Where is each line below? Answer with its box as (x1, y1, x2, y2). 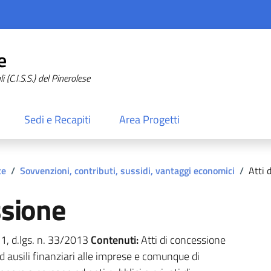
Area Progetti (119, 111, 180, 128)
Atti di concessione (138, 231, 226, 248)
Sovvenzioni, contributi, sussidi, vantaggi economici (19, 163, 235, 178)
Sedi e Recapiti (24, 111, 91, 128)
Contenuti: (90, 231, 139, 248)
